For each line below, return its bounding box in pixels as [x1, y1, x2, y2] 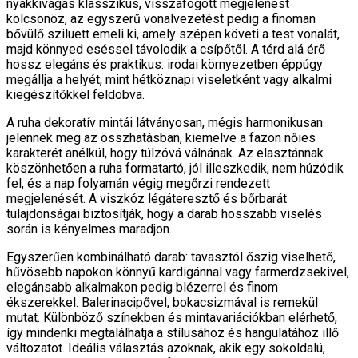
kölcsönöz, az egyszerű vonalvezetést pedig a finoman [6, 11, 316, 27]
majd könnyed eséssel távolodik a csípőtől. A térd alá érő [6, 42, 325, 58]
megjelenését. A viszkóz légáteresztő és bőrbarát [6, 191, 287, 207]
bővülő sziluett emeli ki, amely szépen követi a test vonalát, [6, 26, 340, 42]
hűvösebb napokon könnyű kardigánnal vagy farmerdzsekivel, [6, 265, 349, 280]
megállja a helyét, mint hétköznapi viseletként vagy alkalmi [6, 72, 332, 88]
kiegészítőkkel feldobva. [6, 87, 145, 103]
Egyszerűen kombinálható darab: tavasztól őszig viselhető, [6, 249, 336, 265]
